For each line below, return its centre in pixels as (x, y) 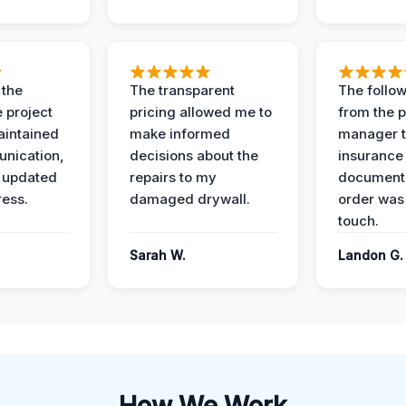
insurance (371, 155)
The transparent (182, 90)
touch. (358, 221)
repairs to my (173, 177)
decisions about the (194, 155)
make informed (180, 134)
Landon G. (371, 255)
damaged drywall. (190, 199)
